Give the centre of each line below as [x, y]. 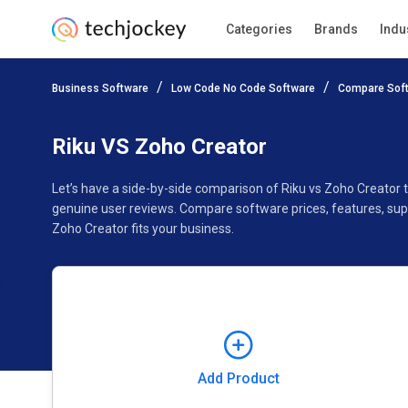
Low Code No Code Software [243, 88]
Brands [336, 29]
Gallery [367, 112]
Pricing [71, 112]
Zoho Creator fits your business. [143, 229]
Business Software [100, 88]
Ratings [142, 112]
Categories [259, 29]
